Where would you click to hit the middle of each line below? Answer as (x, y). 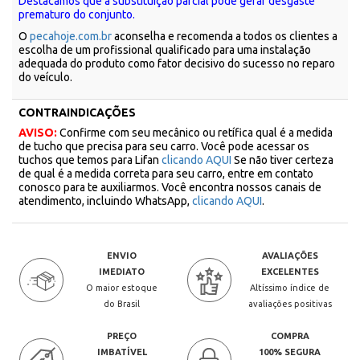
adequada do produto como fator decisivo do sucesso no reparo (177, 63)
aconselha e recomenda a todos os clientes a (225, 36)
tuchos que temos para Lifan (90, 160)
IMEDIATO (122, 272)
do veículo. (45, 77)
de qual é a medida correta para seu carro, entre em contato (166, 174)
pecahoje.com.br (71, 36)
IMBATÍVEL (122, 352)
